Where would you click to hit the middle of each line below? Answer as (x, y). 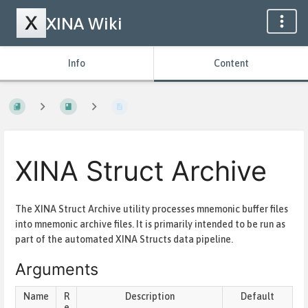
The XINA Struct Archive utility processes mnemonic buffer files (152, 209)
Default (257, 297)
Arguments (57, 269)
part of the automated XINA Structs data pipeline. (124, 239)
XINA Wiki (84, 23)
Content (231, 63)
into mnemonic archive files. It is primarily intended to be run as (150, 224)
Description (150, 297)
